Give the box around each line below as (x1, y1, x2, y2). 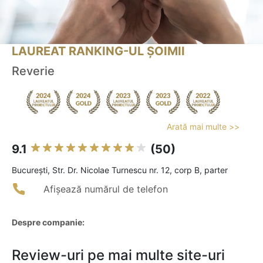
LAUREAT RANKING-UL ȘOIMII (12, 44, 185, 59)
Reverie (12, 64, 55, 79)
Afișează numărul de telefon (43, 183, 168, 195)
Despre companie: (12, 217, 85, 228)
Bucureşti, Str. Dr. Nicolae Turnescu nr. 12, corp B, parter (12, 165, 228, 176)
